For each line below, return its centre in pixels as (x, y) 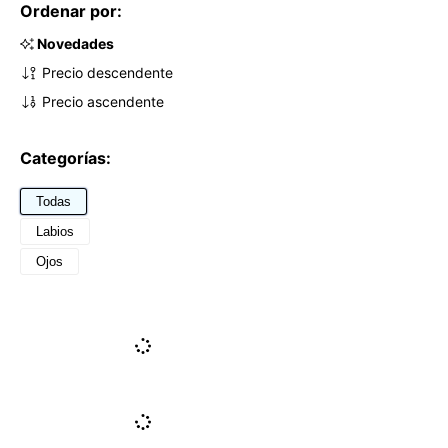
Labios (55, 231)
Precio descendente (107, 72)
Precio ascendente (102, 101)
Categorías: (65, 158)
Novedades (75, 43)
